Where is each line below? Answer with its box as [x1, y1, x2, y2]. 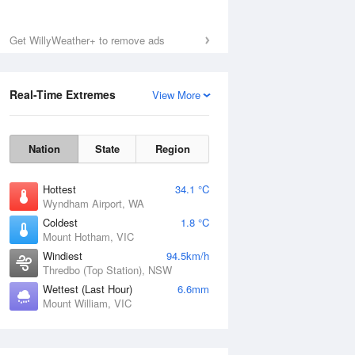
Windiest [43, 248, 82, 263]
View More [152, 87, 200, 102]
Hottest [43, 181, 76, 197]
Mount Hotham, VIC [43, 229, 134, 244]
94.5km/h [166, 248, 209, 263]
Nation [28, 141, 60, 156]
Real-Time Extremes [10, 86, 116, 102]
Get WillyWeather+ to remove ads [10, 32, 165, 48]
